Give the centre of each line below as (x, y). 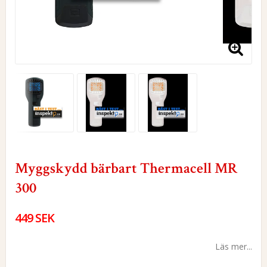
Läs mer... (234, 246)
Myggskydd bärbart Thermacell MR (126, 168)
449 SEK (35, 218)
